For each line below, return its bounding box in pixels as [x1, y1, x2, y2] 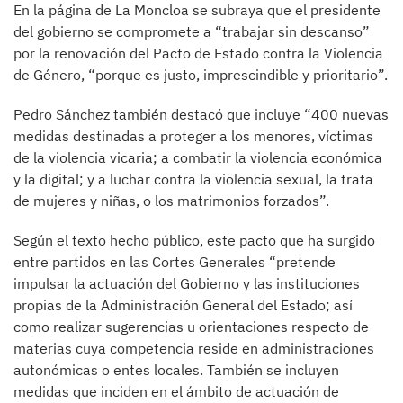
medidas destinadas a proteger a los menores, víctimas [13, 127, 373, 146]
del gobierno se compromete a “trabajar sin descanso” [13, 22, 370, 41]
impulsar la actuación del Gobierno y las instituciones [13, 274, 360, 293]
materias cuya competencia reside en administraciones [13, 339, 374, 358]
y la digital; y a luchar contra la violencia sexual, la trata [13, 170, 373, 189]
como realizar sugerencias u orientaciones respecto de [13, 318, 369, 336]
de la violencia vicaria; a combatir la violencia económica [13, 148, 382, 167]
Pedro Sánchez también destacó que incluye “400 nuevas [13, 105, 389, 124]
